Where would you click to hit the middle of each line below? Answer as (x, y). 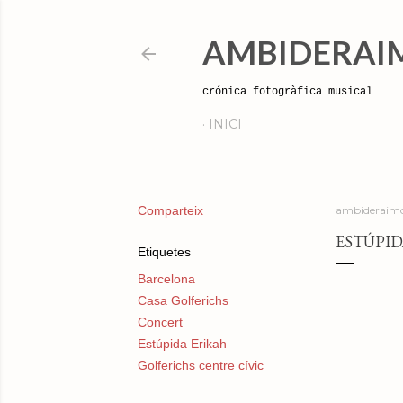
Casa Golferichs (183, 300)
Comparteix (170, 210)
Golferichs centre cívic (200, 365)
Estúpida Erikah (182, 344)
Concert (160, 322)
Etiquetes (164, 252)
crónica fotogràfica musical (287, 92)
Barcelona (166, 279)
